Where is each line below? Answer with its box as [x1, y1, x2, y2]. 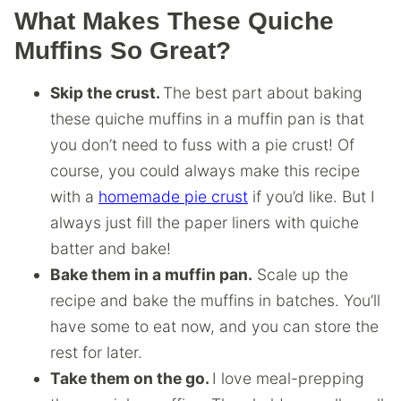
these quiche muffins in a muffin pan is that [50, 109, 364, 128]
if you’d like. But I [248, 187, 375, 206]
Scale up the [252, 265, 348, 284]
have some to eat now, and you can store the [50, 317, 379, 336]
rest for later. [50, 343, 142, 362]
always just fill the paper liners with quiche [50, 213, 359, 232]
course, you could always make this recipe [50, 161, 360, 180]
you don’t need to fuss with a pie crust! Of [50, 135, 354, 154]
